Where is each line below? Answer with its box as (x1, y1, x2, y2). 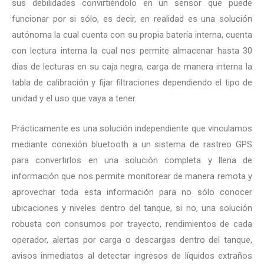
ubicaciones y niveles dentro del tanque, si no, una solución (12, 202, 252, 213)
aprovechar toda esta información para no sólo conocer (12, 186, 252, 197)
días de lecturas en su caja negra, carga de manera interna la (12, 61, 252, 72)
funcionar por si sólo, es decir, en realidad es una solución (12, 13, 252, 24)
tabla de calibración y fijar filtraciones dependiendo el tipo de (12, 77, 252, 88)
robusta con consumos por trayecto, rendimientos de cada (12, 218, 252, 229)
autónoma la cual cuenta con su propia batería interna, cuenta (12, 29, 252, 40)
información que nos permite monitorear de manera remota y (12, 170, 252, 181)
